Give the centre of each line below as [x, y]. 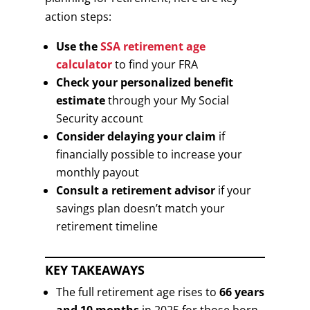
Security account [99, 118]
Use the [78, 46]
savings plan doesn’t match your [140, 208]
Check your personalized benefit [144, 82]
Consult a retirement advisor [135, 190]
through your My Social [167, 100]
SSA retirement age [153, 46]
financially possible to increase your [149, 154]
